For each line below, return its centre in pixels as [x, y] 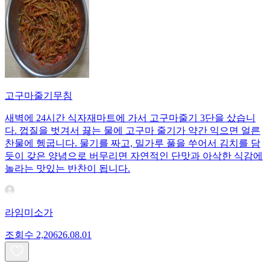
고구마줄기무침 [39, 95]
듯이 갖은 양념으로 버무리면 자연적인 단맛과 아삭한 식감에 [134, 155]
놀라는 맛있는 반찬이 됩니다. [67, 168]
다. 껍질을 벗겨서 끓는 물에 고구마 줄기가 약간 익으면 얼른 [133, 130]
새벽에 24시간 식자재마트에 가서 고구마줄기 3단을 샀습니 [130, 118]
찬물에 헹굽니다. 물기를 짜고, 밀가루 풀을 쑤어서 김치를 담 [133, 143]
